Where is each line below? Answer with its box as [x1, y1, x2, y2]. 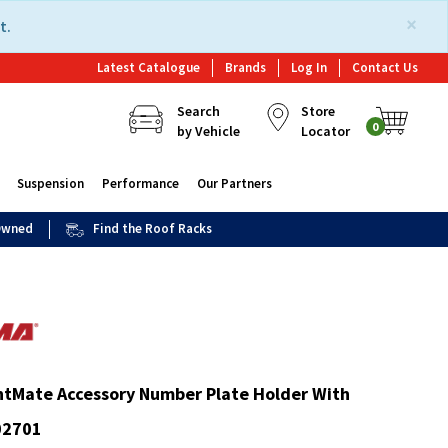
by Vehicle [176, 122, 240, 140]
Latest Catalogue [97, 59, 200, 76]
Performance [101, 175, 179, 192]
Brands [225, 59, 266, 76]
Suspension [16, 175, 84, 192]
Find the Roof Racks [93, 220, 213, 237]
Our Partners [196, 175, 272, 192]
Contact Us [352, 59, 418, 76]
